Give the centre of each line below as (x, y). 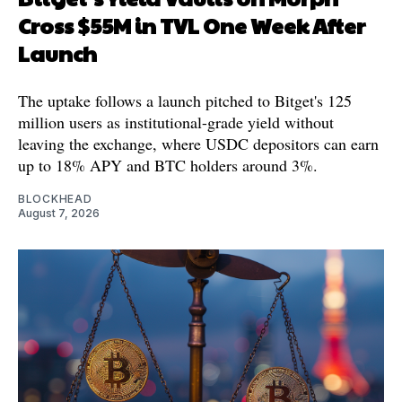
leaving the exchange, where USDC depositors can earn (198, 143)
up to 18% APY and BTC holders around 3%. (168, 165)
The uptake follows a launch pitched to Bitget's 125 (185, 100)
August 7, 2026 (59, 213)
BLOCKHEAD (55, 198)
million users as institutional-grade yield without (176, 122)
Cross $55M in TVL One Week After (192, 25)
